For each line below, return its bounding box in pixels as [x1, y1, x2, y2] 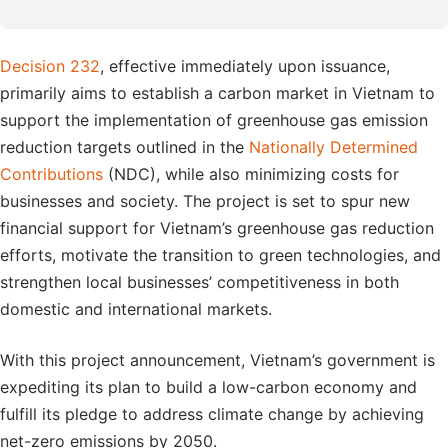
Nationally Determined [249, 137, 418, 157]
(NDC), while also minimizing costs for [103, 164, 399, 184]
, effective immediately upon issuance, [100, 56, 390, 76]
